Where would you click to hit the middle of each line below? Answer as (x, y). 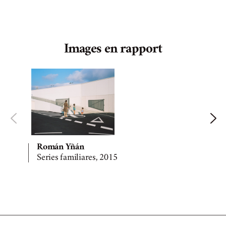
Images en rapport (113, 50)
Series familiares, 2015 (77, 158)
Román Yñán (61, 148)
